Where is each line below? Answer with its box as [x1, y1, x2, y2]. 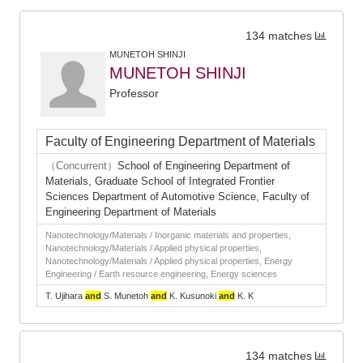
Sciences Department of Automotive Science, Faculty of [45, 190, 310, 203]
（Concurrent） [45, 160, 117, 172]
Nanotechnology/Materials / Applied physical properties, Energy [45, 256, 293, 266]
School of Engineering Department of [117, 160, 290, 172]
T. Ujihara [45, 291, 85, 301]
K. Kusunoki [167, 291, 219, 301]
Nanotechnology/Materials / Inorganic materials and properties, [45, 230, 291, 240]
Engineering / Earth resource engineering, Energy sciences [45, 269, 277, 279]
